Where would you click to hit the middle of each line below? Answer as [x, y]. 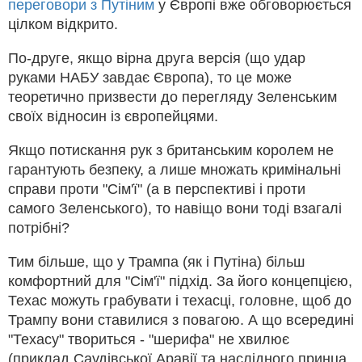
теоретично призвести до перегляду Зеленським [173, 97]
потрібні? [39, 228]
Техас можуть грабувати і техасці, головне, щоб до [180, 301]
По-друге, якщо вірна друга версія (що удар [157, 59]
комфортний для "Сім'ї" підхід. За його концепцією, [180, 282]
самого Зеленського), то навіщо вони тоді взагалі [175, 209]
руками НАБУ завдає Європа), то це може [150, 78]
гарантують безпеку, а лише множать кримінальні [175, 170]
